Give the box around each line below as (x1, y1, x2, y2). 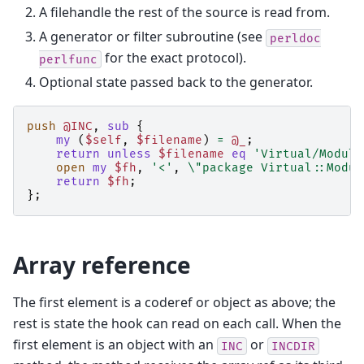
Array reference (13, 249, 191, 281)
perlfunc (39, 52, 97, 67)
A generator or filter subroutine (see (39, 28, 266, 46)
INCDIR (271, 339, 315, 353)
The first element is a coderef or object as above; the (13, 293, 336, 312)
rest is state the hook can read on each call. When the (13, 314, 341, 333)
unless (107, 147, 151, 162)
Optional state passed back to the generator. (39, 73, 313, 92)
